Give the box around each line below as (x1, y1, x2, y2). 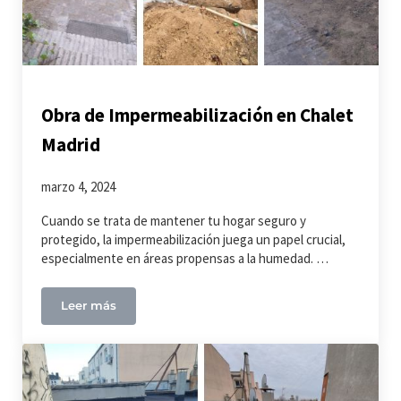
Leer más (61, 299, 117, 313)
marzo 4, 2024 (41, 178, 116, 196)
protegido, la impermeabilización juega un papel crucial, (41, 231, 346, 249)
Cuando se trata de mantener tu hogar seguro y (41, 212, 307, 230)
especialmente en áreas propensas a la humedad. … (41, 250, 329, 268)
